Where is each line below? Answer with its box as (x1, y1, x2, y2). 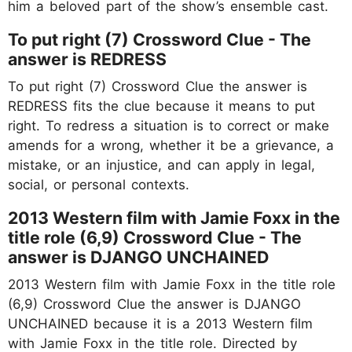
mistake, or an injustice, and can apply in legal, (8, 156, 315, 173)
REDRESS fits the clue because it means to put (8, 97, 315, 114)
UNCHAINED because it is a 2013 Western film (8, 315, 313, 332)
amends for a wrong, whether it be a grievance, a (8, 137, 334, 153)
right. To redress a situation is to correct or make (8, 117, 329, 134)
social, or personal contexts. (8, 176, 189, 192)
